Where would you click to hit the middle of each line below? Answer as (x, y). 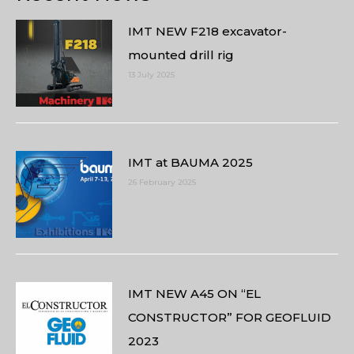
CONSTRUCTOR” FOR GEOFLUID (230, 317)
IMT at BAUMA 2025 (191, 162)
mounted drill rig (181, 55)
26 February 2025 (162, 182)
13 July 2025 (152, 74)
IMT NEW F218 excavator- (208, 31)
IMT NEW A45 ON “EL (195, 293)
